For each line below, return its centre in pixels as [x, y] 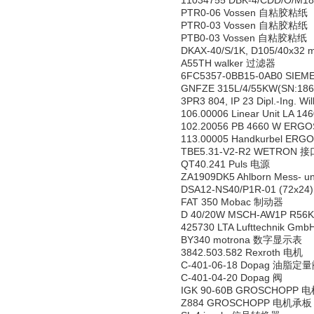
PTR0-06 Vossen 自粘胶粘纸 [244, 13]
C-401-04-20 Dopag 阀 [232, 278]
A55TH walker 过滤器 [228, 63]
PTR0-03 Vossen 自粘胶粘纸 [244, 25]
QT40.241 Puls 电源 [225, 164]
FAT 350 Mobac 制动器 [232, 202]
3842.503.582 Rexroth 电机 [242, 252]
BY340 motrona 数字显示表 [241, 240]
